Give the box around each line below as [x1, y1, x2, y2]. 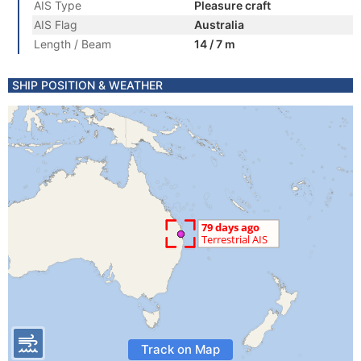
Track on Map [141, 342, 220, 357]
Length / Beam [34, 37, 111, 51]
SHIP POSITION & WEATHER [12, 78, 163, 92]
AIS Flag [34, 18, 77, 31]
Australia [194, 18, 244, 31]
